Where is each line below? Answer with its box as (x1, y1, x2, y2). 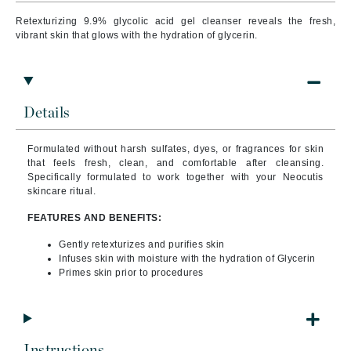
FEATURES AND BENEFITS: (27, 212, 161, 223)
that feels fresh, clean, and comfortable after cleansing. (27, 157, 324, 168)
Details (24, 106, 71, 121)
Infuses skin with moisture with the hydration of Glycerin (59, 253, 316, 264)
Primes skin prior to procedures (59, 267, 204, 278)
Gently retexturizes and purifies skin (59, 239, 225, 250)
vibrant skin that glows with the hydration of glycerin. (16, 30, 258, 41)
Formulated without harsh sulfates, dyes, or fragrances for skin (27, 143, 324, 154)
